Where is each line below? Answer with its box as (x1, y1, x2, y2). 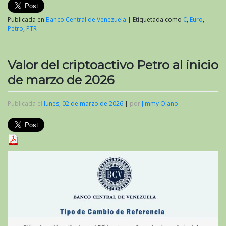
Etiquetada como (133, 15, 183, 24)
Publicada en (8, 15, 46, 24)
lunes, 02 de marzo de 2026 (44, 99, 123, 108)
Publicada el (8, 99, 44, 108)
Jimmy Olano (142, 99, 178, 108)
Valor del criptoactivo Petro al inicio (8, 57, 218, 72)
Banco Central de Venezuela (46, 15, 126, 24)
